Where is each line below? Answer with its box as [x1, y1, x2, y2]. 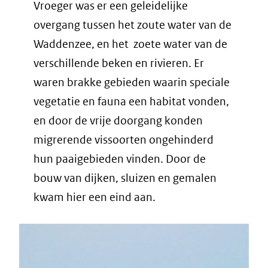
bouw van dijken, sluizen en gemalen [33, 171, 217, 185]
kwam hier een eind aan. [33, 190, 156, 205]
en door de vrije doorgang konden [33, 114, 203, 128]
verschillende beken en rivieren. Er [33, 56, 204, 71]
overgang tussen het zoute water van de [33, 18, 232, 32]
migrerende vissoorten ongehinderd [33, 133, 214, 147]
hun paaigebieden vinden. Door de [33, 152, 206, 166]
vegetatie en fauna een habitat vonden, [33, 95, 229, 109]
